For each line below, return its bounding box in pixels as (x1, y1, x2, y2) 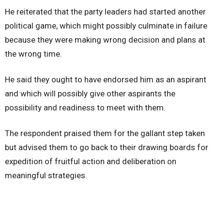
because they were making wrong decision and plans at (5, 35, 205, 45)
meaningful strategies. (5, 170, 87, 181)
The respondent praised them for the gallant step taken (5, 128, 205, 139)
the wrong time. (5, 49, 62, 59)
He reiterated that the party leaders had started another (5, 7, 206, 17)
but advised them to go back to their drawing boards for (5, 142, 208, 153)
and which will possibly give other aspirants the (5, 89, 175, 99)
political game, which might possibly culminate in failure (5, 21, 207, 31)
